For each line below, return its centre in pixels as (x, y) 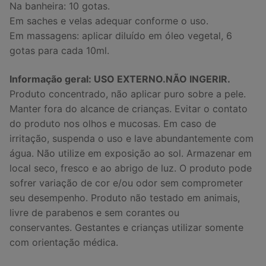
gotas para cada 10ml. (59, 51)
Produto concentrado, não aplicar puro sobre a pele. (128, 94)
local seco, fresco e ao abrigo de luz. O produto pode (131, 168)
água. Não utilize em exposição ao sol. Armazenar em (131, 153)
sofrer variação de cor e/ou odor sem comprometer (126, 183)
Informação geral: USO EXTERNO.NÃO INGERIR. (120, 79)
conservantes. (41, 227)
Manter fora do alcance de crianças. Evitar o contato (129, 108)
